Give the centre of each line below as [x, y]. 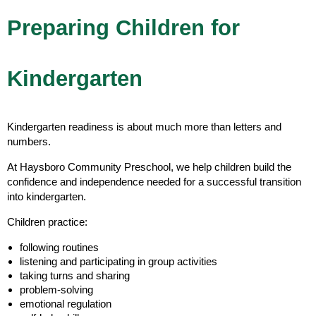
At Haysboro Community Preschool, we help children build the [149, 166]
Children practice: [47, 221]
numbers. [29, 141]
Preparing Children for [123, 28]
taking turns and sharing [75, 275]
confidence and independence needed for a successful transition [154, 181]
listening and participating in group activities [119, 261]
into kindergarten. [47, 196]
